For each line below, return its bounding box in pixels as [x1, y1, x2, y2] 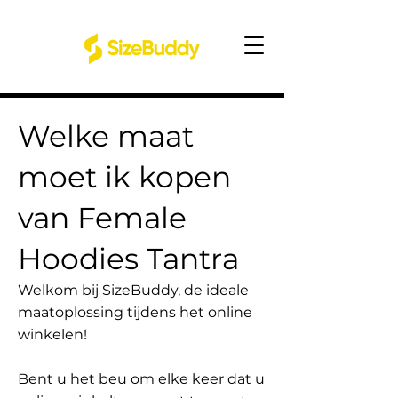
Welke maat [18, 118, 194, 154]
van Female [18, 200, 187, 235]
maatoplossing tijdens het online [18, 304, 252, 321]
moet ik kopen [18, 159, 231, 195]
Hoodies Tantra [18, 241, 239, 276]
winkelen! [18, 326, 87, 343]
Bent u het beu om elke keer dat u [18, 370, 265, 387]
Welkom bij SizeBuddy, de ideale [18, 282, 249, 298]
